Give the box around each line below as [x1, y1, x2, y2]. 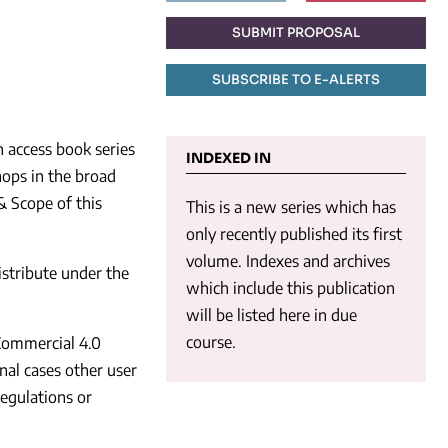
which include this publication [186, 277, 395, 298]
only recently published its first [186, 223, 402, 244]
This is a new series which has [186, 196, 396, 217]
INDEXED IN [186, 148, 271, 167]
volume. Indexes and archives [186, 250, 390, 271]
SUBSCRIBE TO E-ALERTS [212, 70, 380, 88]
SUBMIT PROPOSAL [232, 23, 360, 41]
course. [186, 331, 236, 352]
